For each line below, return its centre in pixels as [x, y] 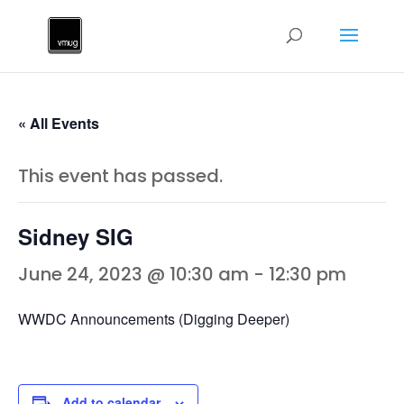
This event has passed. [120, 176]
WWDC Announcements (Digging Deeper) [154, 319]
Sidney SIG [76, 236]
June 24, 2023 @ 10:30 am [133, 274]
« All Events [59, 123]
